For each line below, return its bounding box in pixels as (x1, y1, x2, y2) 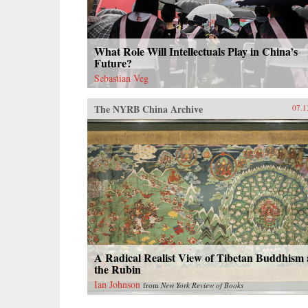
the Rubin (94, 261, 141, 277)
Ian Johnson (94, 277, 140, 291)
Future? (94, 54, 132, 71)
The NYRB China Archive (94, 101, 203, 116)
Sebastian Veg (94, 71, 148, 85)
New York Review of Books (161, 279, 243, 290)
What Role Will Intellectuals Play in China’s (94, 43, 298, 59)
